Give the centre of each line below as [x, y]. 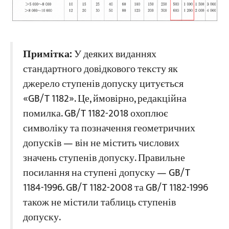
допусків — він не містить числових [101, 144]
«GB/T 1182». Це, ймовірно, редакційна [105, 99]
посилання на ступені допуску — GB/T [106, 173]
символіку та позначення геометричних [109, 129]
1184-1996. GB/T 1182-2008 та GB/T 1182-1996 [115, 188]
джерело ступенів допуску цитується [103, 84]
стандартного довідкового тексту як [100, 70]
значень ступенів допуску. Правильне [104, 158]
